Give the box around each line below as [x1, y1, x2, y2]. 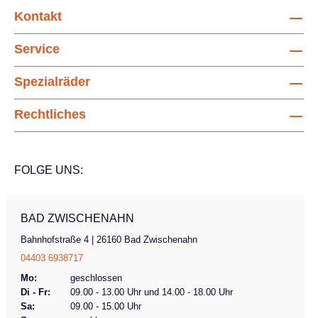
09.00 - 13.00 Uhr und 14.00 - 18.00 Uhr [70, 287, 233, 297]
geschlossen [70, 273, 122, 283]
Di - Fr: [20, 287, 50, 297]
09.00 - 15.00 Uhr [70, 301, 141, 312]
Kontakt [14, 9, 62, 23]
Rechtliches [14, 107, 86, 121]
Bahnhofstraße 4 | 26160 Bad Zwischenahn [20, 234, 197, 245]
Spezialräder [14, 75, 90, 89]
